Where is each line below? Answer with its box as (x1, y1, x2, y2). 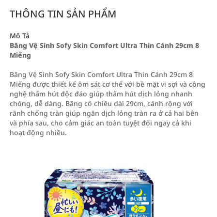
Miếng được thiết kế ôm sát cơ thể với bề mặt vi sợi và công (10, 79, 205, 89)
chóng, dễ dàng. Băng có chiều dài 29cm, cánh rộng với (10, 99, 193, 108)
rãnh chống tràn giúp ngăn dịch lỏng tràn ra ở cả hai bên (10, 108, 199, 118)
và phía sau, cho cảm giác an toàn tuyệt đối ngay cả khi (10, 118, 191, 127)
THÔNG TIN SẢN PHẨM (10, 7, 116, 20)
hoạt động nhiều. (10, 128, 67, 137)
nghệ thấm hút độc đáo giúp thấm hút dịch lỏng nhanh (10, 89, 192, 98)
